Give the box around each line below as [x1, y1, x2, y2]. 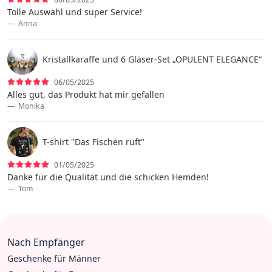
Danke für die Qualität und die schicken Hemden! [7, 171, 209, 183]
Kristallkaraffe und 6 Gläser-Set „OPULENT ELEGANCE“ [42, 53, 262, 65]
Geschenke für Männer [7, 252, 101, 264]
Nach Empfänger [7, 235, 85, 249]
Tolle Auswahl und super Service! [7, 5, 142, 18]
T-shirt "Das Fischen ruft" [42, 135, 144, 148]
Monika [16, 100, 44, 111]
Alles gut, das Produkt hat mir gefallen [7, 88, 165, 100]
